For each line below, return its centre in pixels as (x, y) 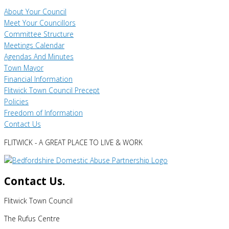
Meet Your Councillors (40, 23)
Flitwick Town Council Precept (52, 90)
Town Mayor (24, 68)
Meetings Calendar (34, 45)
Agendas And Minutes (39, 57)
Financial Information (38, 79)
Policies (16, 102)
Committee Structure (39, 34)
